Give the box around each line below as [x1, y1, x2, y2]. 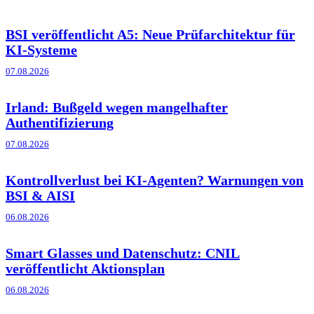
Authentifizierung [6, 115, 114, 131]
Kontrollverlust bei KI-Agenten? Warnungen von [6, 172, 303, 189]
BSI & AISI [6, 188, 75, 204]
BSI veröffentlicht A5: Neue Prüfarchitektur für [6, 27, 295, 43]
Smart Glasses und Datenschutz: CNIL [6, 245, 240, 261]
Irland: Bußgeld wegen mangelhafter [6, 100, 228, 116]
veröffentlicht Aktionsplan [6, 261, 165, 277]
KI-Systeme [6, 42, 77, 58]
